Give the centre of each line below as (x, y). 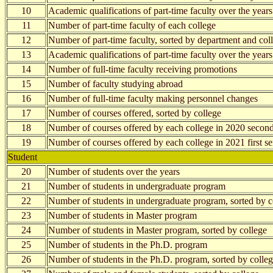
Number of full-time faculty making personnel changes (153, 98)
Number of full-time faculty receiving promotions (143, 69)
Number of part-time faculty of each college (132, 25)
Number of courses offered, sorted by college (135, 113)
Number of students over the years (114, 171)
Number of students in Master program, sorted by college (158, 230)
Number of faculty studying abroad (115, 83)
